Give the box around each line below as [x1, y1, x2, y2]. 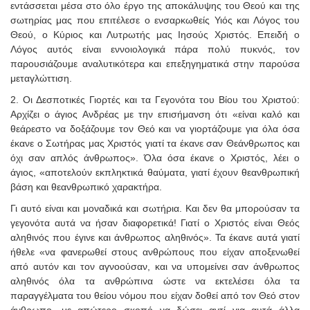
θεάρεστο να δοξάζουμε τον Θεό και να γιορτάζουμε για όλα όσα [10, 122, 300, 134]
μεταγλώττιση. [10, 72, 72, 84]
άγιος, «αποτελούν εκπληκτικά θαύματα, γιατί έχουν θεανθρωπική [10, 166, 300, 178]
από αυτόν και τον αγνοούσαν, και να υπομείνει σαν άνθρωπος [10, 260, 300, 272]
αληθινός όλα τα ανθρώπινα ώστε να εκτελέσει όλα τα [10, 275, 300, 286]
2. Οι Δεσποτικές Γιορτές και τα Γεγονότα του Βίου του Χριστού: [10, 93, 300, 105]
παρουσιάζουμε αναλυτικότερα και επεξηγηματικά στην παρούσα [10, 57, 300, 69]
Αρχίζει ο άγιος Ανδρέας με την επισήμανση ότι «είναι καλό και [10, 108, 300, 120]
